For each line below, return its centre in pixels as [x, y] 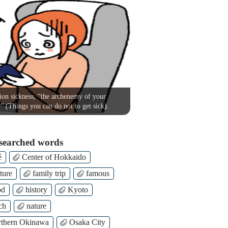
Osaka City [87, 222]
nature [36, 206]
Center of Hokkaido [54, 157]
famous [98, 173]
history [36, 189]
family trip [49, 173]
